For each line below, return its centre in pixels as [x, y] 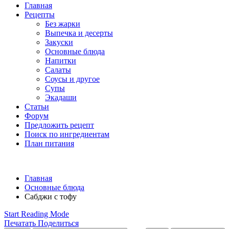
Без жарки [63, 24]
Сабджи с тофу [51, 197]
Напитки [61, 61]
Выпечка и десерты [79, 33]
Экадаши [61, 97]
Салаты [58, 70]
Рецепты [40, 15]
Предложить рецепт [59, 125]
